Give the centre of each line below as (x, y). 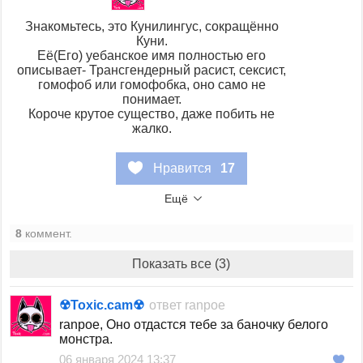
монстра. (86, 340)
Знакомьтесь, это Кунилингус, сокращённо (152, 27)
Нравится (182, 169)
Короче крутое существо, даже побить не (152, 114)
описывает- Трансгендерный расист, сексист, (152, 70)
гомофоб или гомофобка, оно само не (152, 85)
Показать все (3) (181, 264)
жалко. (152, 129)
